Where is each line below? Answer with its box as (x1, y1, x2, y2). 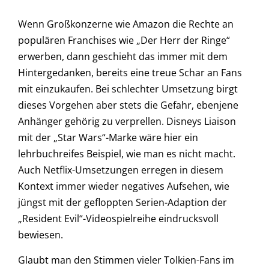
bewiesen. (18, 228, 63, 242)
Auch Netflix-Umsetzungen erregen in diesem (18, 163, 223, 177)
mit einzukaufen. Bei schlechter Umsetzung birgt (18, 82, 238, 96)
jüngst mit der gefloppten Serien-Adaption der (18, 196, 227, 210)
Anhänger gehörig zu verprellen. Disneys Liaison (18, 115, 236, 128)
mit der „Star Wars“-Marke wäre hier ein (18, 131, 198, 145)
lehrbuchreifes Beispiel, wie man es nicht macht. (18, 147, 235, 161)
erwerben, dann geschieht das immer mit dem (18, 50, 228, 64)
